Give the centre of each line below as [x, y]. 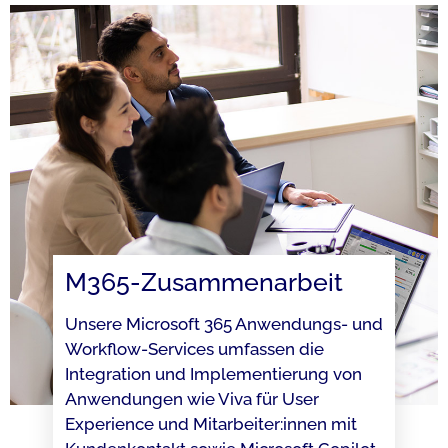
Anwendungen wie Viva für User [191, 398]
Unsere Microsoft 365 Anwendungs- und [223, 323]
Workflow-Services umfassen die [194, 348]
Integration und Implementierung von [213, 373]
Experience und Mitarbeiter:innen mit [210, 423]
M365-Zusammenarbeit [203, 281]
